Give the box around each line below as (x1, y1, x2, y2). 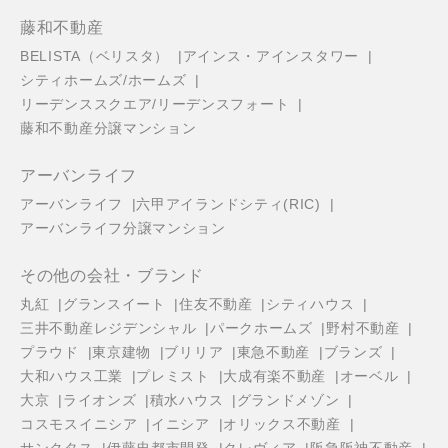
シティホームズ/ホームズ (20, 72, 187, 89)
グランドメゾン (236, 392, 340, 409)
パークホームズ (209, 320, 313, 337)
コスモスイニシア (20, 416, 138, 433)
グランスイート (62, 296, 166, 313)
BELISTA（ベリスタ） (20, 48, 170, 65)
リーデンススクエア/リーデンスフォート (20, 96, 290, 113)
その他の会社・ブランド (20, 267, 204, 285)
